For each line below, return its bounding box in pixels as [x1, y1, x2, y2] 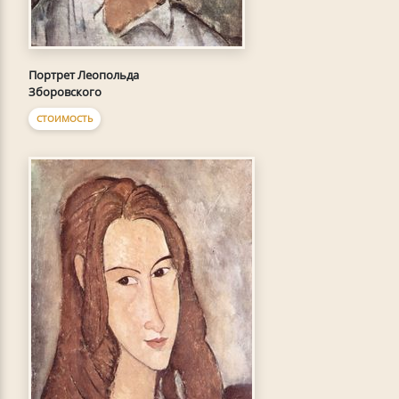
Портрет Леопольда [28, 67, 139, 84]
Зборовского [28, 84, 102, 101]
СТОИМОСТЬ [37, 112, 93, 126]
